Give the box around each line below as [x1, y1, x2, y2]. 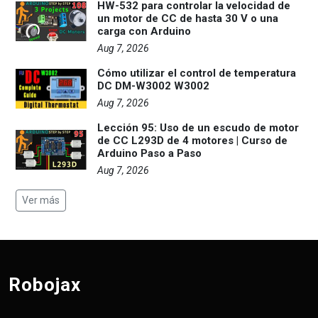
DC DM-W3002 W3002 [97, 79, 209, 92]
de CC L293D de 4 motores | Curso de [97, 134, 287, 147]
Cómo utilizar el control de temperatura [97, 67, 296, 79]
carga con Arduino [97, 25, 191, 38]
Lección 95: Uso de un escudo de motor [97, 121, 299, 134]
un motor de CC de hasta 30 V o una [97, 12, 278, 25]
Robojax [9, 274, 81, 295]
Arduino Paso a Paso [97, 147, 202, 160]
